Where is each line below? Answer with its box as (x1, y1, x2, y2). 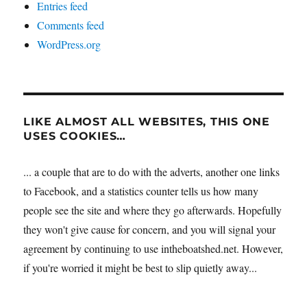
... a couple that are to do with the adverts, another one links (23, 164, 280, 179)
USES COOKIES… (23, 129, 127, 143)
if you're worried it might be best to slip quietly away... (23, 260, 258, 275)
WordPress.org (37, 36, 101, 51)
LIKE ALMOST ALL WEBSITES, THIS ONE (23, 114, 270, 128)
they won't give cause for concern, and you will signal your (23, 221, 276, 236)
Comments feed (37, 17, 105, 32)
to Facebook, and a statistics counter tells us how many (23, 183, 259, 198)
